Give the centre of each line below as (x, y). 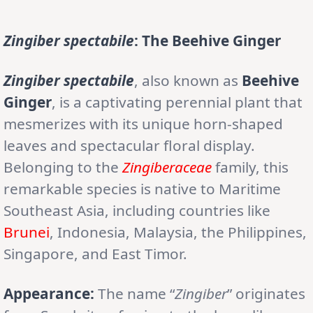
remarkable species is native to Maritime (142, 188)
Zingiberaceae (167, 167)
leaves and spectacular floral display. (129, 145)
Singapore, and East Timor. (95, 253)
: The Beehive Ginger (208, 40)
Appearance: (49, 293)
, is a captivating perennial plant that (177, 102)
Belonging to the (63, 167)
